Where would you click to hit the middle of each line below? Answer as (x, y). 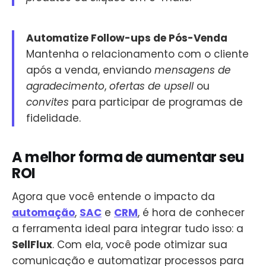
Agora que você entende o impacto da (113, 197)
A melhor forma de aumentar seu (128, 157)
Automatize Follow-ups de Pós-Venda (127, 38)
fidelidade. (53, 118)
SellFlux (32, 245)
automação (43, 213)
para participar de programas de (156, 102)
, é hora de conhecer (191, 213)
